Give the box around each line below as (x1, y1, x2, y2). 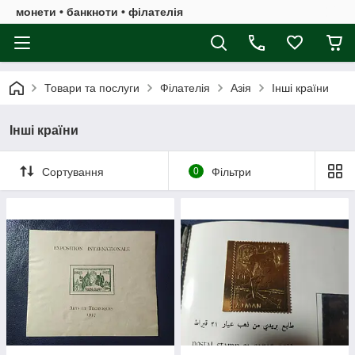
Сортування (42, 165, 104, 178)
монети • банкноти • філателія (16, 6, 183, 18)
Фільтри (211, 165, 251, 178)
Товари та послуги (44, 82, 139, 94)
